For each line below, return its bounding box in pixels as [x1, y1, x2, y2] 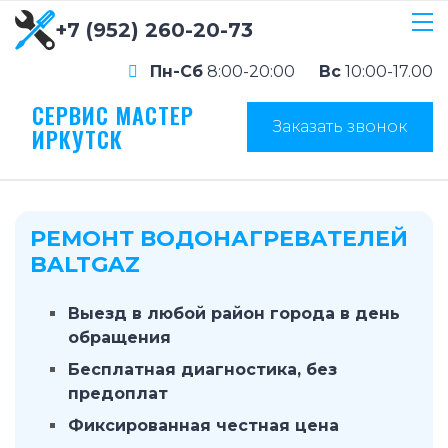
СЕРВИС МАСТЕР [32, 99, 194, 131]
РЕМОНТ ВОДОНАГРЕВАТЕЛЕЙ [30, 225, 408, 252]
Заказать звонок [273, 116, 407, 136]
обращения [68, 328, 171, 347]
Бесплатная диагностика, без [68, 360, 337, 379]
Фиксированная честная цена [68, 416, 339, 435]
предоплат [68, 384, 168, 403]
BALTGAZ [30, 251, 140, 278]
